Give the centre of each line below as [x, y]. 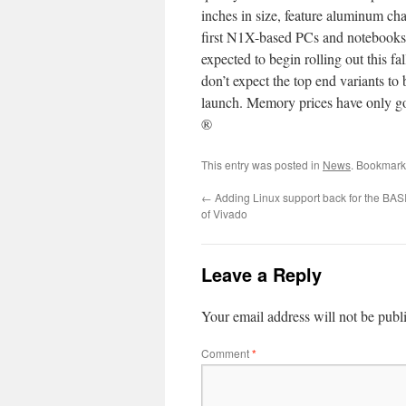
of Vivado [224, 213]
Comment [227, 353]
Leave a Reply [261, 274]
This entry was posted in [262, 164]
